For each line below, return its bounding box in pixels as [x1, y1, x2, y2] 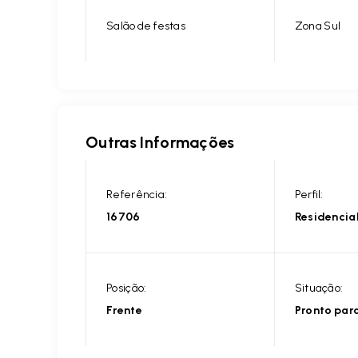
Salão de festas [106, 19, 185, 33]
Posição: [106, 281, 147, 295]
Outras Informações [86, 133, 235, 152]
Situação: [294, 281, 344, 295]
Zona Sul [294, 19, 341, 33]
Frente [106, 304, 142, 317]
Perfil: [294, 188, 324, 201]
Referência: [106, 188, 168, 201]
